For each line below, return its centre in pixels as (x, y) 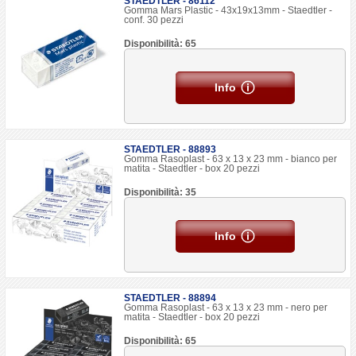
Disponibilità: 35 (161, 192)
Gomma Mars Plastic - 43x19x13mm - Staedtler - (228, 10)
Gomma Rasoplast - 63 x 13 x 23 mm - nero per (226, 308)
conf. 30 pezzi (154, 20)
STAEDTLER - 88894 (170, 298)
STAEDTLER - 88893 (170, 149)
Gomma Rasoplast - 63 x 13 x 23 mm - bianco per (231, 159)
